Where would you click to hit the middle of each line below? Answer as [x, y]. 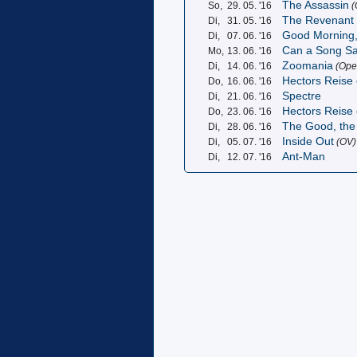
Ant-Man [304, 156]
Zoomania [308, 65]
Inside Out [308, 141]
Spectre [302, 96]
